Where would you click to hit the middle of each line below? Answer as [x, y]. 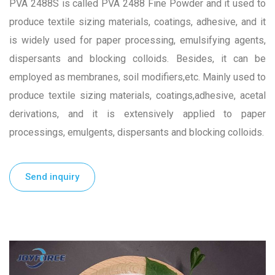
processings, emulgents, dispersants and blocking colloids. [137, 132]
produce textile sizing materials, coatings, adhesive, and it [137, 21]
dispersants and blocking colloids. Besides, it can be [137, 58]
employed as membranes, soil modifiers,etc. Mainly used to [137, 77]
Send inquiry [52, 177]
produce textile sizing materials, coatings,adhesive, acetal [137, 95]
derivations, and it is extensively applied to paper [137, 114]
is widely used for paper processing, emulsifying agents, [137, 40]
